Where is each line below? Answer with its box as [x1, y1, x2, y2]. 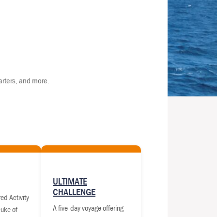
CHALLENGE [53, 186, 95, 198]
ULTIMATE [53, 175, 87, 187]
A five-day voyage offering [53, 203, 124, 213]
